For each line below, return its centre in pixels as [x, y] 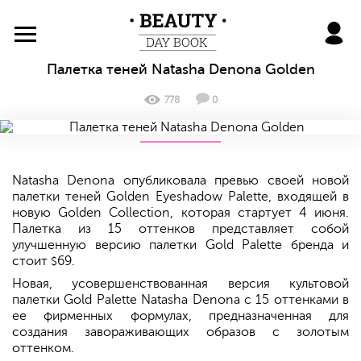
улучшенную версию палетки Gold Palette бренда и [180, 245]
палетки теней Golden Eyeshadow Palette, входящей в [180, 197]
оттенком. [43, 349]
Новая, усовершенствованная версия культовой [180, 284]
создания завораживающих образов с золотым [180, 332]
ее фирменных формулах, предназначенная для [180, 316]
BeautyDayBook [223, 19]
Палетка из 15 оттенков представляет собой [180, 229]
